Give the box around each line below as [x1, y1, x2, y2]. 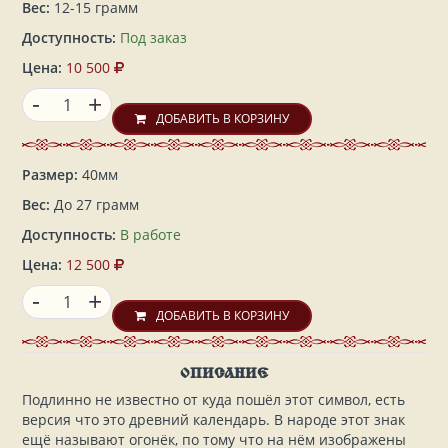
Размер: [22, 165, 78, 185]
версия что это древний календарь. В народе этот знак [22, 410, 405, 430]
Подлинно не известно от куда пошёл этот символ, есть [22, 390, 405, 410]
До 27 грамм [50, 195, 139, 215]
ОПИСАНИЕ [180, 367, 268, 383]
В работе [120, 225, 181, 245]
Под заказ [120, 28, 187, 48]
